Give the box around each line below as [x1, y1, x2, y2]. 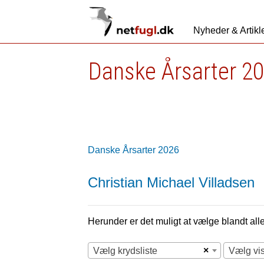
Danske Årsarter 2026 [88, 145, 180, 155]
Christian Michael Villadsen [88, 174, 255, 190]
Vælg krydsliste [93, 246, 158, 256]
